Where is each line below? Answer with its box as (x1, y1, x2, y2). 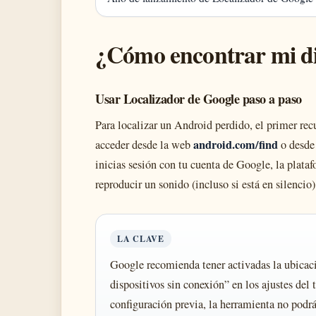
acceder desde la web (95, 137, 193, 152)
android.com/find (193, 136, 278, 153)
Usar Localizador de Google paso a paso (95, 90, 302, 108)
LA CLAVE (117, 233, 164, 245)
